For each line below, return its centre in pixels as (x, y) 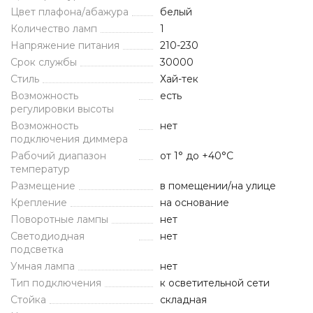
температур (40, 169)
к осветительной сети (215, 283)
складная (183, 300)
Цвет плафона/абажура (70, 12)
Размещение (43, 186)
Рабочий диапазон (58, 156)
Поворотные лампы (59, 219)
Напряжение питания (65, 45)
